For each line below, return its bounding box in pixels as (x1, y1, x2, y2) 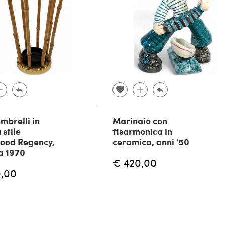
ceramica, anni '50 (113, 135, 189, 149)
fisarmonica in (113, 125, 172, 138)
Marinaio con (113, 114, 167, 128)
